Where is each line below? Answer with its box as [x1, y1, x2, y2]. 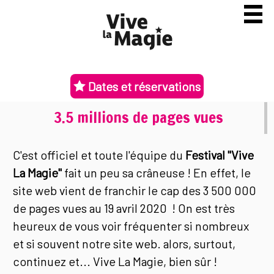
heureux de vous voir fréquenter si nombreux [13, 218, 250, 234]
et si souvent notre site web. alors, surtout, [13, 236, 236, 251]
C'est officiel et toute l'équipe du [13, 147, 186, 163]
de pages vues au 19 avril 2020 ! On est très [13, 201, 235, 216]
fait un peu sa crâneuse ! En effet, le [62, 165, 251, 180]
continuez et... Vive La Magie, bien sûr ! [13, 254, 218, 269]
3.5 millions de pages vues [54, 106, 223, 128]
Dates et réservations [86, 79, 201, 94]
